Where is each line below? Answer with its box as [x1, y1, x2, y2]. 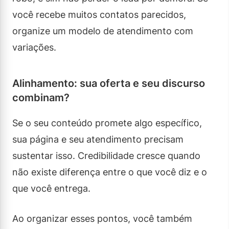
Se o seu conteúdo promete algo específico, [12, 117, 202, 128]
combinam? [12, 91, 70, 104]
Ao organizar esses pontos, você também [12, 213, 192, 224]
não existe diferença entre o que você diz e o [12, 166, 207, 177]
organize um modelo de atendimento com [12, 25, 193, 36]
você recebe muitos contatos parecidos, [12, 9, 186, 20]
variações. [12, 41, 56, 53]
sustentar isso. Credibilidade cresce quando [12, 150, 200, 161]
